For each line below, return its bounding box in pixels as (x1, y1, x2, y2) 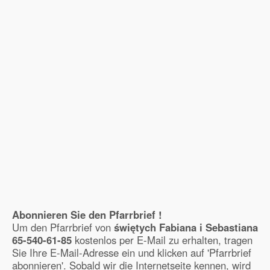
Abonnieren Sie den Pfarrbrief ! (12, 207, 162, 222)
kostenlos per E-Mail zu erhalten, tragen (72, 233, 253, 247)
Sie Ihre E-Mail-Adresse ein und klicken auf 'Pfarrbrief (12, 245, 251, 260)
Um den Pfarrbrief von (12, 220, 114, 234)
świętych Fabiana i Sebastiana (114, 220, 258, 234)
